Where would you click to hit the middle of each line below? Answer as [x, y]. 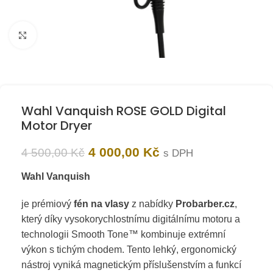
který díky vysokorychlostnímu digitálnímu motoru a [131, 219]
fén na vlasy [101, 204]
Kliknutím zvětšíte [73, 35]
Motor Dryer [57, 126]
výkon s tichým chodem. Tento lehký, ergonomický [129, 250]
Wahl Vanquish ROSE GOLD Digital [124, 111]
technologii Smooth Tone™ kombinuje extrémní [123, 234]
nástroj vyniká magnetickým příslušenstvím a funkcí [131, 265]
